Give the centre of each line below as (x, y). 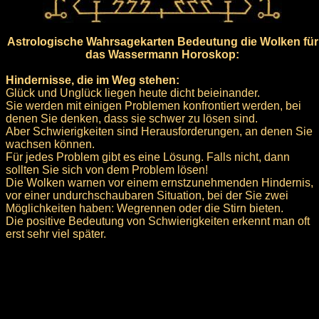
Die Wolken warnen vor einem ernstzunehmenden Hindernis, (159, 182)
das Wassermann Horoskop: (162, 54)
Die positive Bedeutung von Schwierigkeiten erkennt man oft (158, 221)
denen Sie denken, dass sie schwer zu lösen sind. (132, 118)
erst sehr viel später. (56, 234)
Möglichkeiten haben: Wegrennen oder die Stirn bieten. (145, 208)
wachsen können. (50, 144)
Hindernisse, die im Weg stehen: (93, 80)
